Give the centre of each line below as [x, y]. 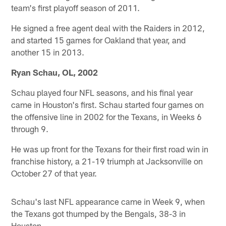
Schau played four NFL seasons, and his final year [102, 92]
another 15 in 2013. [48, 52]
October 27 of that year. [54, 173]
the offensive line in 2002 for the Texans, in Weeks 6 [107, 116]
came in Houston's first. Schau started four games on [108, 104]
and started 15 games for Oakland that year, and [99, 40]
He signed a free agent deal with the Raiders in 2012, [108, 27]
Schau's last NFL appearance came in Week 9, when [108, 201]
